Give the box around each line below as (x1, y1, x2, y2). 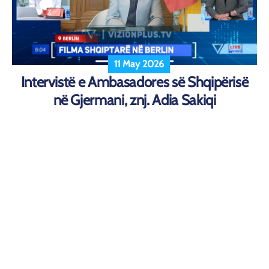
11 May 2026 (114, 58, 164, 70)
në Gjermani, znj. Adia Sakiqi (53, 91, 216, 109)
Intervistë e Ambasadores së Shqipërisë (20, 73, 249, 91)
